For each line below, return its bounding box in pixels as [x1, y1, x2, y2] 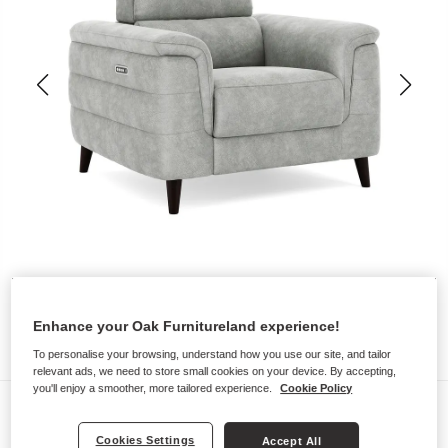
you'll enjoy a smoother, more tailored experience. [33, 382, 276, 395]
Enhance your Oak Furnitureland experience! [33, 318, 341, 335]
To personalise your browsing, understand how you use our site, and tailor [33, 348, 392, 361]
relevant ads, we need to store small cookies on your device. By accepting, [33, 365, 397, 378]
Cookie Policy [280, 382, 353, 395]
